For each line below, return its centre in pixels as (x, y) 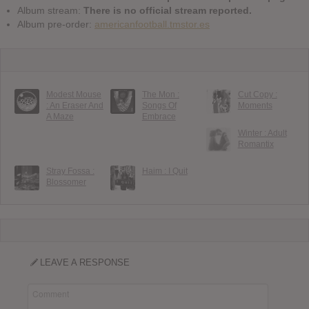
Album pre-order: (56, 24)
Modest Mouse (73, 94)
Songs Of (159, 105)
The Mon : (160, 94)
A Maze (60, 116)
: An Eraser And (74, 105)
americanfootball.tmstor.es (152, 24)
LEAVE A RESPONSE (85, 263)
